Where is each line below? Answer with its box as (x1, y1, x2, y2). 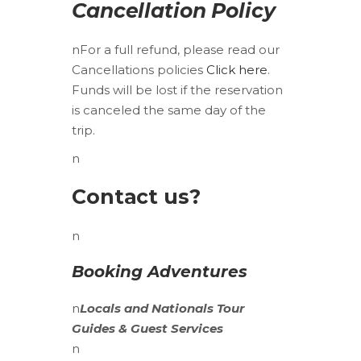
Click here (206, 61, 268, 77)
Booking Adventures (72, 261, 247, 281)
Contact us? (72, 184, 201, 209)
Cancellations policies (72, 61, 206, 77)
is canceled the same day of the (72, 102, 266, 118)
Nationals (151, 300, 214, 316)
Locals (80, 300, 121, 316)
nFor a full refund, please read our (72, 41, 280, 57)
